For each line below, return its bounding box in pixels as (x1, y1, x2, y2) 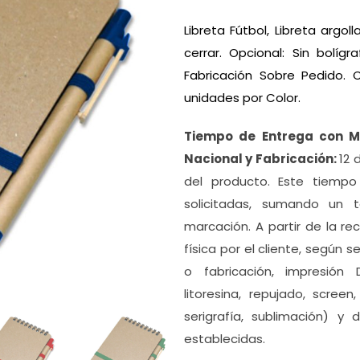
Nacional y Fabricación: (183, 150, 340, 167)
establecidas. (183, 330, 265, 347)
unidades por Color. (183, 89, 301, 106)
